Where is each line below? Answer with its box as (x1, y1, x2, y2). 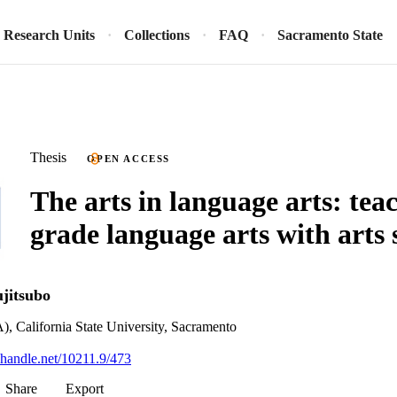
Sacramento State (277, 27, 383, 43)
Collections (124, 27, 190, 43)
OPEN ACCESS (87, 153, 171, 164)
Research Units (4, 27, 95, 43)
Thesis (30, 150, 66, 165)
